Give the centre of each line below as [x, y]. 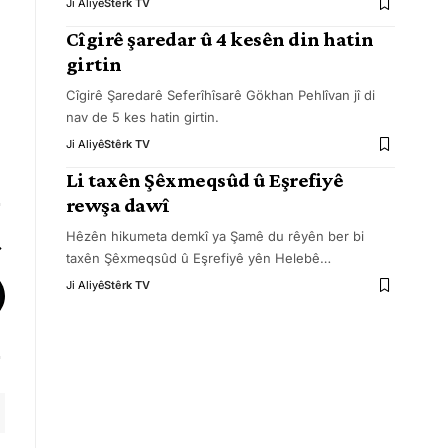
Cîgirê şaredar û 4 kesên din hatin [219, 39]
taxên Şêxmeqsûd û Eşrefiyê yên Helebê [192, 258]
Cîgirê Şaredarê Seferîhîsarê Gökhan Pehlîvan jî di [220, 95]
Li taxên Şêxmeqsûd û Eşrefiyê [204, 180]
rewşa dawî [117, 205]
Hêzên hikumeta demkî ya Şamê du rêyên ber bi [214, 236]
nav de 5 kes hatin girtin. [142, 117]
